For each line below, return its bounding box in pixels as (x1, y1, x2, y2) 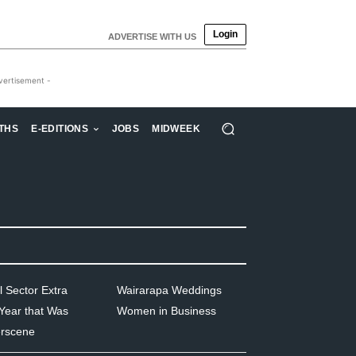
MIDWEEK (152, 123, 200, 134)
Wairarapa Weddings (116, 284, 222, 296)
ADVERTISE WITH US (107, 32, 196, 41)
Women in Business (116, 304, 216, 317)
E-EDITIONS (31, 123, 89, 134)
